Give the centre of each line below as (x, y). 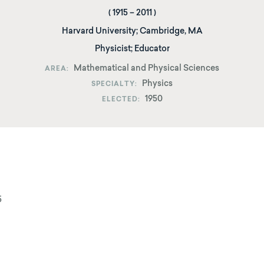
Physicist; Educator (132, 49)
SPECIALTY (113, 85)
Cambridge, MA (171, 32)
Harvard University (99, 32)
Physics (157, 84)
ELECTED (120, 100)
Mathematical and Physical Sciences (146, 69)
